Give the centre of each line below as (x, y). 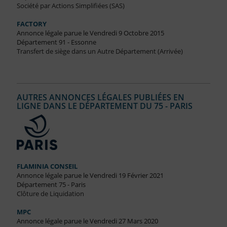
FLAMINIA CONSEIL (47, 166)
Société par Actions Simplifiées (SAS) (70, 6)
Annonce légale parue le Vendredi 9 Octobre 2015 (90, 33)
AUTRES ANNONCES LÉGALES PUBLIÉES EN (100, 98)
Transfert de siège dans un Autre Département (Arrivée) (100, 51)
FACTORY (31, 24)
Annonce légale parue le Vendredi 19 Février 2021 (90, 176)
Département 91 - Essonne (56, 42)
